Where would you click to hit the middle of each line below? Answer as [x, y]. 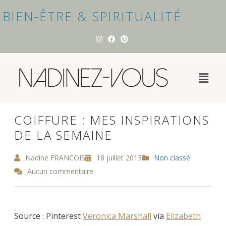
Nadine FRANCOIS [54, 158]
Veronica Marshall [117, 216]
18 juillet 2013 [118, 158]
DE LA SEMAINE [64, 135]
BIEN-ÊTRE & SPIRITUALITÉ [92, 16]
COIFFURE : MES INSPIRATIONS [112, 120]
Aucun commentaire [60, 172]
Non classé [172, 158]
